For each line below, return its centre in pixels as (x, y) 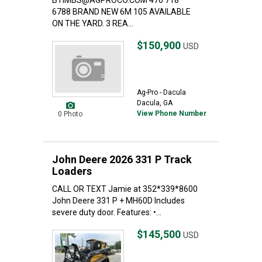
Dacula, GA (155, 103)
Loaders (72, 171)
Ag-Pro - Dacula (161, 92)
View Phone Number (172, 113)
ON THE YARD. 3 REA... (93, 23)
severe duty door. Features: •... (107, 212)
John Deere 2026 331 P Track (122, 159)
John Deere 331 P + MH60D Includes (118, 201)
